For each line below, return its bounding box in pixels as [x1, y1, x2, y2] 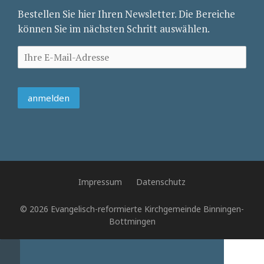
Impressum [78, 176, 122, 188]
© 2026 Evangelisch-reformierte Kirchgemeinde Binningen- [20, 203, 244, 215]
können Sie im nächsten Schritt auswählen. [18, 21, 210, 35]
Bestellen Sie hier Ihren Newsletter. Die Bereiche [18, 6, 235, 21]
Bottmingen [108, 216, 156, 227]
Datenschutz [136, 176, 186, 188]
